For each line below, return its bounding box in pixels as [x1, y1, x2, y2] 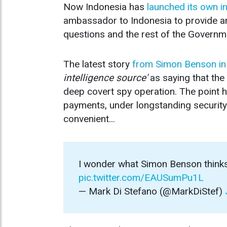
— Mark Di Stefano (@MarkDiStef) [79, 185, 225, 198]
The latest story [63, 58, 132, 70]
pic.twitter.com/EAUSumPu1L [79, 172, 204, 184]
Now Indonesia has [63, 1, 147, 13]
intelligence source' [63, 72, 150, 84]
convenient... [63, 113, 115, 125]
